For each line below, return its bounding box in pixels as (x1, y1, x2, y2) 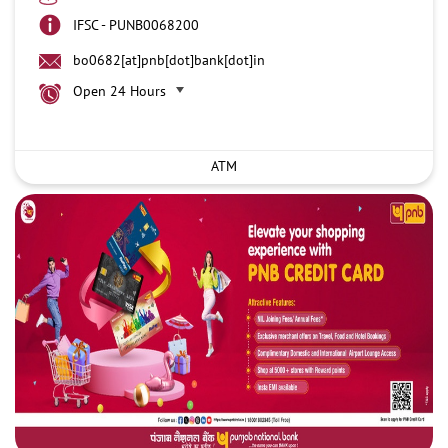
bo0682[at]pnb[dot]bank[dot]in (73, 50, 265, 69)
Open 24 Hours (73, 81, 166, 100)
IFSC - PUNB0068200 (73, 15, 199, 34)
